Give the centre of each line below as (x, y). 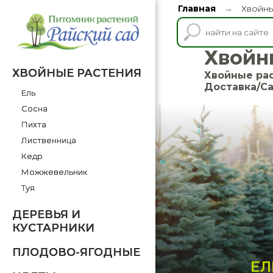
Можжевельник (54, 172)
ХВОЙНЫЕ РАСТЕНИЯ (77, 73)
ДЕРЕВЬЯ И (46, 215)
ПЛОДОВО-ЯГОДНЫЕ (76, 253)
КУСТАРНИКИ (53, 228)
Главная (197, 9)
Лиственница (49, 140)
